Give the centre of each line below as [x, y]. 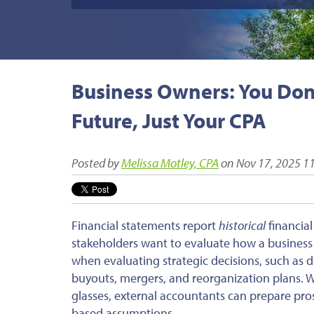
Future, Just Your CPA [169, 120]
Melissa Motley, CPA [170, 163]
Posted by [95, 163]
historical [242, 225]
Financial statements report [145, 225]
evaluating [132, 260]
